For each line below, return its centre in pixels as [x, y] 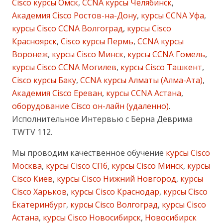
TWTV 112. [32, 132]
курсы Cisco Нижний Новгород [115, 179]
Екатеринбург [39, 205]
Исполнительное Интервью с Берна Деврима [102, 119]
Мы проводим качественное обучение [88, 153]
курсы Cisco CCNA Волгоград [67, 29]
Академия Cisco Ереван [57, 93]
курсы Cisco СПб [76, 166]
